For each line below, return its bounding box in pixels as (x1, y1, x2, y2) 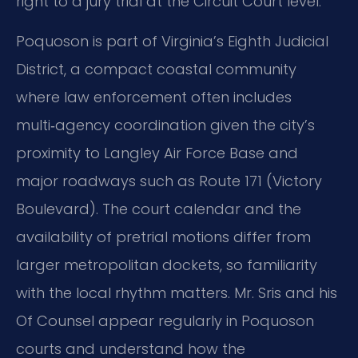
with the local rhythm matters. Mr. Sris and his (16, 282, 337, 303)
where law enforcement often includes (16, 86, 292, 107)
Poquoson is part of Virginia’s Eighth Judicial (16, 30, 328, 51)
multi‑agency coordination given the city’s (16, 114, 315, 135)
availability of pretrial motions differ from (16, 226, 311, 247)
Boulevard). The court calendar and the (16, 198, 301, 219)
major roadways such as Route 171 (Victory (16, 170, 322, 191)
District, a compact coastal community (16, 58, 296, 79)
